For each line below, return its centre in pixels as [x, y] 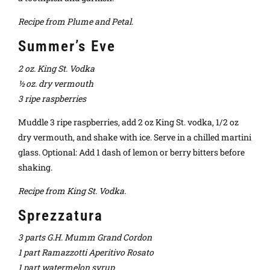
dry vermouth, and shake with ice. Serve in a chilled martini [135, 137]
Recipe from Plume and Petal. [76, 21]
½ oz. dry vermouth [56, 83]
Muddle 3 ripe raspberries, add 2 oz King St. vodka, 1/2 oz [128, 122]
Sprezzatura [61, 215]
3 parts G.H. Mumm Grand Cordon [85, 237]
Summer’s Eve [67, 46]
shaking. [35, 167]
